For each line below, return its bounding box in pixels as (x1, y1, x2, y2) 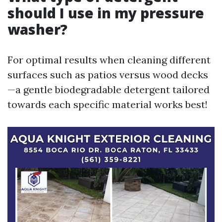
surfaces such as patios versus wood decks (7, 68, 208, 81)
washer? (7, 20, 67, 39)
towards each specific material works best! (7, 98, 208, 111)
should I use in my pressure (7, 3, 204, 22)
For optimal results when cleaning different (7, 54, 211, 66)
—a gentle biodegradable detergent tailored (7, 83, 210, 96)
